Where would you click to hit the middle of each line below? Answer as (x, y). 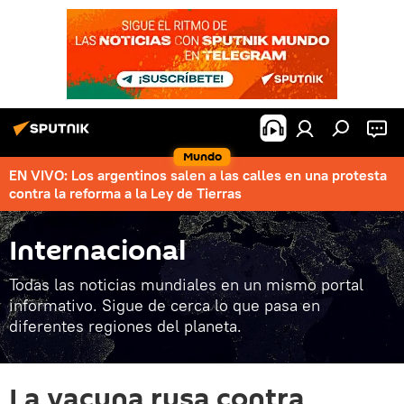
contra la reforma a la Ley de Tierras (125, 193)
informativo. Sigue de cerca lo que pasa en (165, 305)
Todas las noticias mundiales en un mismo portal (186, 285)
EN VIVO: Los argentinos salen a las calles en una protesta (198, 175)
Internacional (97, 251)
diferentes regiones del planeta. (125, 326)
